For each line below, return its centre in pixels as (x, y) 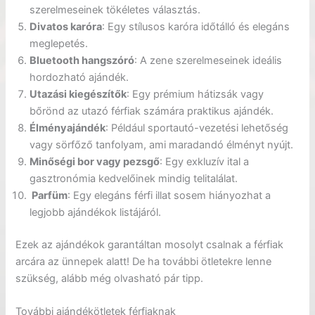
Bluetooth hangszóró (82, 60)
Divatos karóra (66, 26)
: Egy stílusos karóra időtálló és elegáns (196, 26)
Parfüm (49, 195)
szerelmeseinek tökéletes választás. (115, 9)
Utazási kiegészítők (78, 94)
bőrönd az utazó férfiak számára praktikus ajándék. (152, 111)
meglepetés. (59, 43)
